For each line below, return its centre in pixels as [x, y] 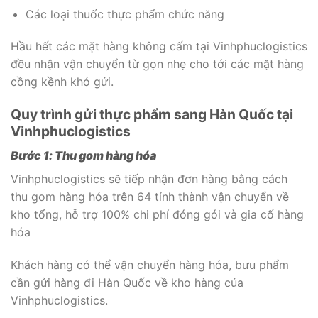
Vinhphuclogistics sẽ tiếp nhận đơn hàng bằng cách [149, 179]
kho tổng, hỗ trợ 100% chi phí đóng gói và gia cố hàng [157, 214]
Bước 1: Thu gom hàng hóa [83, 155]
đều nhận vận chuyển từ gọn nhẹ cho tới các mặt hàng [157, 64]
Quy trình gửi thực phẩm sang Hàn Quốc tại [152, 115]
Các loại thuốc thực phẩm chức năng [125, 14]
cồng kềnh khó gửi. [62, 82]
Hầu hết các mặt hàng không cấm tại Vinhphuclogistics [159, 46]
